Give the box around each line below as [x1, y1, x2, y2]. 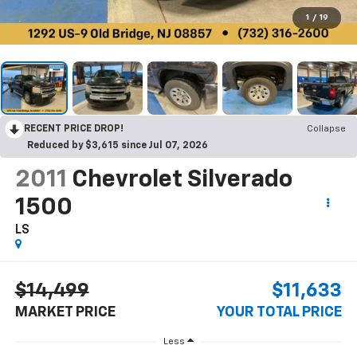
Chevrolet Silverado [71, 168, 292, 193]
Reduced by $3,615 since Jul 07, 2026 [27, 141, 208, 151]
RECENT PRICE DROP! [24, 124, 124, 135]
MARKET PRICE [14, 304, 116, 320]
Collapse [307, 124, 346, 135]
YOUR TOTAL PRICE [217, 304, 343, 320]
